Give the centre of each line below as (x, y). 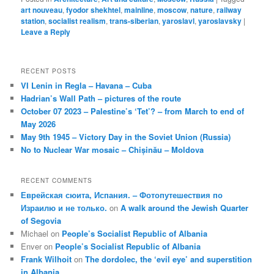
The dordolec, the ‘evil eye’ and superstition (169, 259)
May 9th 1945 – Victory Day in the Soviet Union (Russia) (126, 137)
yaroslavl (179, 21)
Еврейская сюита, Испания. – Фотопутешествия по (122, 194)
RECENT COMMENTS (57, 180)
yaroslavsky (220, 21)
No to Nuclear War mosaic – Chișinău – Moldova (113, 150)
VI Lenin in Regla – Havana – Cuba (87, 86)
